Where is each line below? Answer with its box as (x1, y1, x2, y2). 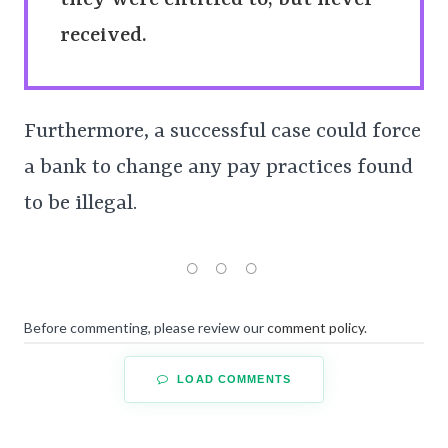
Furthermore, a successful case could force (24, 120, 421, 145)
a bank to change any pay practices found (24, 156, 413, 181)
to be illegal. (24, 192, 137, 217)
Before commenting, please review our (24, 319, 267, 337)
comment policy (267, 319, 364, 337)
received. (60, 24, 147, 49)
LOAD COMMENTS (173, 373, 291, 386)
